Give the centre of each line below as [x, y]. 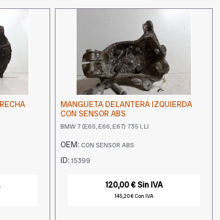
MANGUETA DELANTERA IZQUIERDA [126, 104]
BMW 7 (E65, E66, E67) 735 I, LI [105, 127]
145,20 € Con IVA [134, 196]
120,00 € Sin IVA [134, 185]
